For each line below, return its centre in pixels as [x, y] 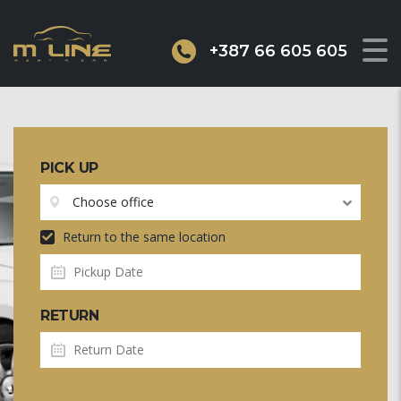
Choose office [113, 201]
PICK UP [69, 167]
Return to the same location [142, 236]
